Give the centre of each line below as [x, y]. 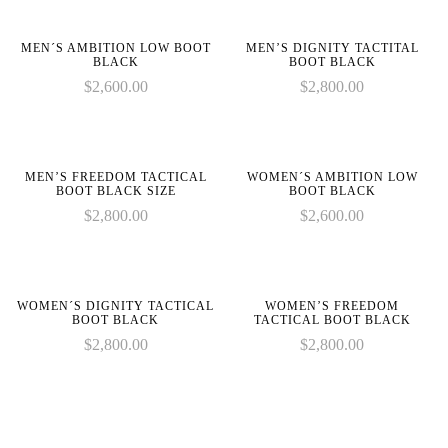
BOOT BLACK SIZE [115, 191]
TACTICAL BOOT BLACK [332, 320]
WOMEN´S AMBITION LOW [332, 177]
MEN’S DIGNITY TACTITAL [332, 48]
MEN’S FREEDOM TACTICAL [115, 177]
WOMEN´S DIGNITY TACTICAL [116, 306]
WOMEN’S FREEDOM [332, 306]
